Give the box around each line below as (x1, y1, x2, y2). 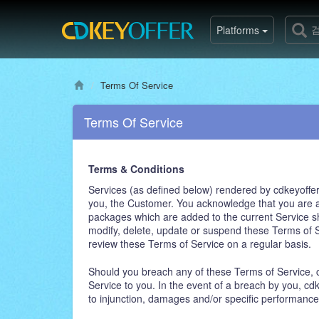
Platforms (216, 23, 262, 37)
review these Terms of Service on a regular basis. (88, 236, 311, 251)
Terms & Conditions (88, 162, 184, 176)
